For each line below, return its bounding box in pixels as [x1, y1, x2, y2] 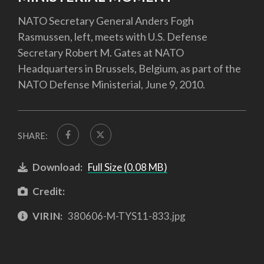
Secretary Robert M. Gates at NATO [18, 46, 184, 60]
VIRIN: [32, 209, 62, 222]
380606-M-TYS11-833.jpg [65, 209, 186, 222]
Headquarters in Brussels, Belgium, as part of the [18, 62, 241, 75]
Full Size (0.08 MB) [87, 160, 167, 173]
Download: [32, 160, 82, 173]
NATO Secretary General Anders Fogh [18, 14, 194, 28]
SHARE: [18, 131, 48, 141]
